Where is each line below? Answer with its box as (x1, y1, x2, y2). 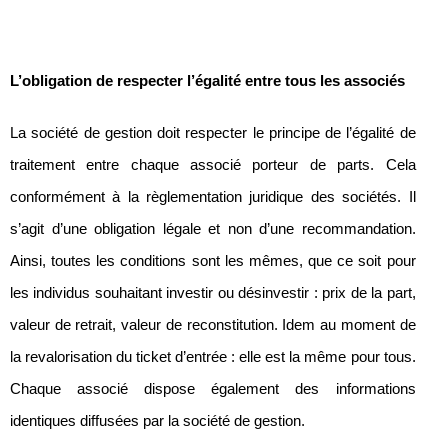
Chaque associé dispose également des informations (10, 381, 416, 398)
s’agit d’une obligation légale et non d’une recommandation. (10, 221, 416, 238)
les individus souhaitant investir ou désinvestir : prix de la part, (10, 285, 416, 302)
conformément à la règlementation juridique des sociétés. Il (10, 189, 416, 206)
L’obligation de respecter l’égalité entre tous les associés (10, 73, 405, 90)
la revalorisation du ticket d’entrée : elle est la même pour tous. (10, 349, 416, 366)
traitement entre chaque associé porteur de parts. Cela (10, 157, 416, 174)
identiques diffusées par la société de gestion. (10, 413, 305, 430)
